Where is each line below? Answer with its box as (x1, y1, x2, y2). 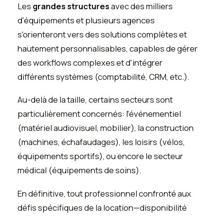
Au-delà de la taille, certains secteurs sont (18, 94, 173, 106)
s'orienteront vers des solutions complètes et (18, 28, 187, 40)
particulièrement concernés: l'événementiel (18, 108, 181, 120)
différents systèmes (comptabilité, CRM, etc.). (18, 71, 189, 82)
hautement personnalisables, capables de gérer (18, 42, 198, 54)
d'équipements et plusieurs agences (18, 14, 155, 26)
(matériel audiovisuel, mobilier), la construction (18, 122, 194, 134)
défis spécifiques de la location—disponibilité (18, 201, 187, 213)
